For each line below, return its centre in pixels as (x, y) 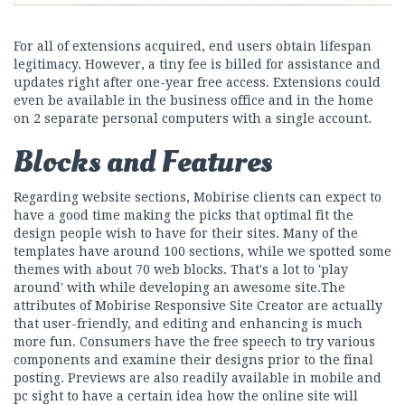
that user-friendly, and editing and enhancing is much (188, 324)
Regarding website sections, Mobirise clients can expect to (198, 198)
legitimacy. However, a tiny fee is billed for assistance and (197, 65)
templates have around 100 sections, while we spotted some (202, 252)
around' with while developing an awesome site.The (179, 288)
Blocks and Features (143, 163)
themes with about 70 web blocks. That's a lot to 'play (181, 270)
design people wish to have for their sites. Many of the (186, 234)
